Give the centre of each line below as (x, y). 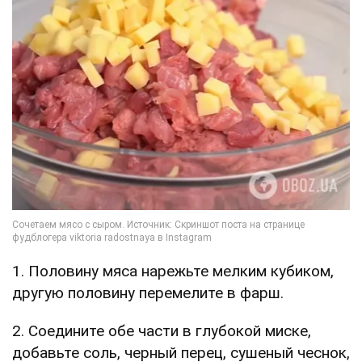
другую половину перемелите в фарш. (148, 293)
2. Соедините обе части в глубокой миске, (162, 330)
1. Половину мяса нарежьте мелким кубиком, (173, 271)
